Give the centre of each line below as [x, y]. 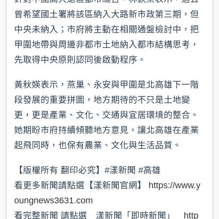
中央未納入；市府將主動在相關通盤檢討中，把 [107, 30]
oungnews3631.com [54, 201]
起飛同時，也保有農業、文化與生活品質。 [98, 145]
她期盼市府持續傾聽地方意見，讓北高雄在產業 [107, 130]
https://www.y [175, 186]
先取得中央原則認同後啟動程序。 [80, 60]
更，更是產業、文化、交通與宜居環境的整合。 [107, 115]
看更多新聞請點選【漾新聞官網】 [81, 186]
